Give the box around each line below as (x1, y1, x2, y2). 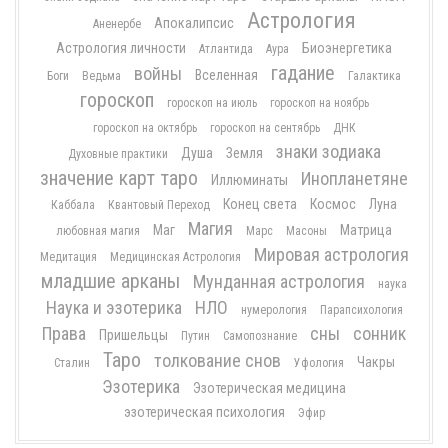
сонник (353, 323, 406, 344)
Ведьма (82, 69, 121, 83)
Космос (310, 196, 356, 212)
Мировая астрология (253, 244, 409, 265)
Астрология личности (56, 40, 186, 56)
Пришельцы (99, 327, 168, 343)
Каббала (51, 198, 95, 212)
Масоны (286, 224, 327, 238)
